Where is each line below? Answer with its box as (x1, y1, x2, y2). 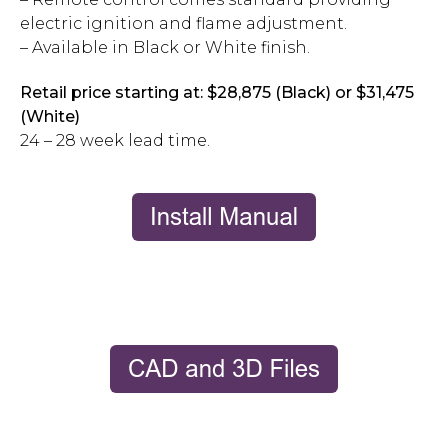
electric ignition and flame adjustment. (20, 13, 347, 33)
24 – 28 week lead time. (20, 130, 210, 150)
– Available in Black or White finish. (20, 37, 310, 57)
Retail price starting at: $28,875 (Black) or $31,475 (20, 82, 414, 102)
